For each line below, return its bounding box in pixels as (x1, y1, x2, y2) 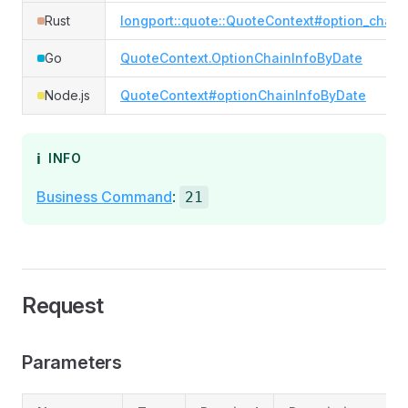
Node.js (45, 87, 90, 103)
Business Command (36, 188, 172, 206)
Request (22, 292, 104, 319)
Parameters (22, 352, 122, 373)
